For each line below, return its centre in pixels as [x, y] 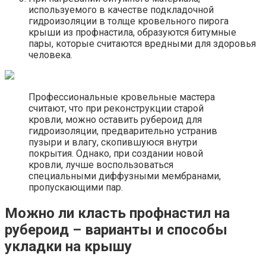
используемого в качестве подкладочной [121, 9]
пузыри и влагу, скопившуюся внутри [113, 142]
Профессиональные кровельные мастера [122, 97]
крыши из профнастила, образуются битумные [132, 32]
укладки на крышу [68, 246]
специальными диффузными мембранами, [125, 176]
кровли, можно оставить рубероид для [115, 119]
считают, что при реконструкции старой [116, 108]
